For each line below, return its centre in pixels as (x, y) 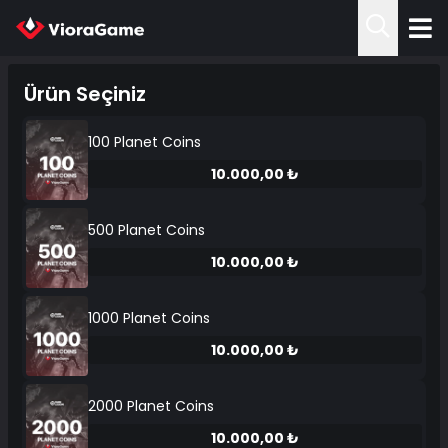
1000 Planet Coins (149, 318)
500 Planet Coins (147, 230)
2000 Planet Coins (151, 406)
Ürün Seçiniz (85, 94)
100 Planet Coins (145, 142)
